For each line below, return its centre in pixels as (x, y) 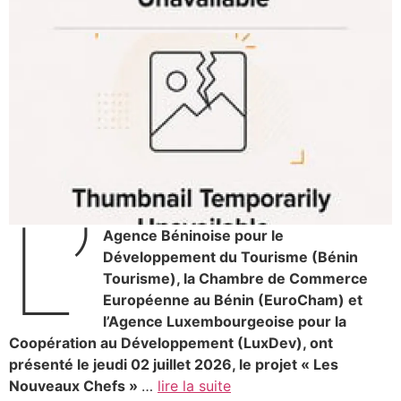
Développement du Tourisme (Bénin (231, 257)
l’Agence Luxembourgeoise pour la (225, 321)
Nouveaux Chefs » (75, 386)
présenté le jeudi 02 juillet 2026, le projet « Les (174, 364)
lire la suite (194, 386)
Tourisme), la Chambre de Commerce (236, 278)
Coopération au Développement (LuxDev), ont (171, 343)
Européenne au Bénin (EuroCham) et (233, 300)
